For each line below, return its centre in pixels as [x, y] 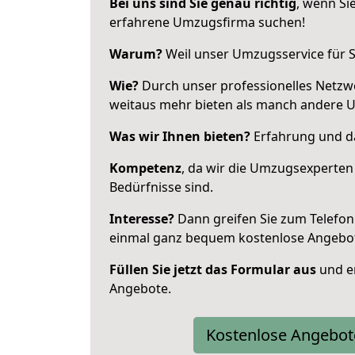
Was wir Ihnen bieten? [180, 136]
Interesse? [142, 219]
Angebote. [140, 288]
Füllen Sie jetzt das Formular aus [213, 269]
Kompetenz [145, 168]
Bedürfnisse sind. [161, 187]
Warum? [136, 54]
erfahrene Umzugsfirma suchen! [207, 22]
